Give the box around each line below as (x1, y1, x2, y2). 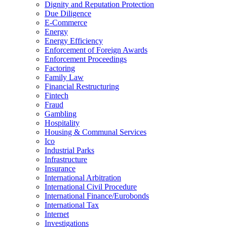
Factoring (45, 64, 75, 73)
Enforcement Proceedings (45, 55, 127, 64)
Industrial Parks (45, 146, 94, 155)
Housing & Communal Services (45, 128, 146, 137)
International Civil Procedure (45, 182, 137, 192)
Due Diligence (45, 9, 91, 18)
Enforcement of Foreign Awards (45, 46, 147, 55)
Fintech (45, 91, 68, 100)
